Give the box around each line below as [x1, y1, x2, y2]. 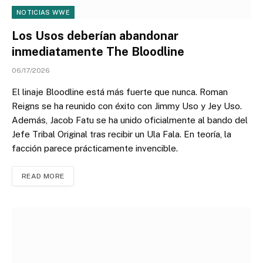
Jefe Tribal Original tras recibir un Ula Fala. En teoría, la [12, 129, 231, 140]
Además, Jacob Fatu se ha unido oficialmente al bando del [12, 115, 248, 126]
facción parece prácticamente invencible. [12, 143, 178, 154]
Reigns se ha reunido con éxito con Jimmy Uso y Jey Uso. [12, 101, 242, 112]
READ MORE [22, 172, 65, 181]
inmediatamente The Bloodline [12, 45, 184, 59]
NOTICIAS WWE [16, 9, 70, 16]
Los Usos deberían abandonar [12, 29, 178, 43]
